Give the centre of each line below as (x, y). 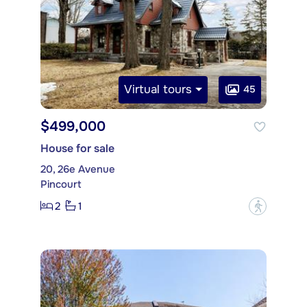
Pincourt (61, 184)
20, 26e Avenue (78, 169)
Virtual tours (158, 90)
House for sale (77, 148)
